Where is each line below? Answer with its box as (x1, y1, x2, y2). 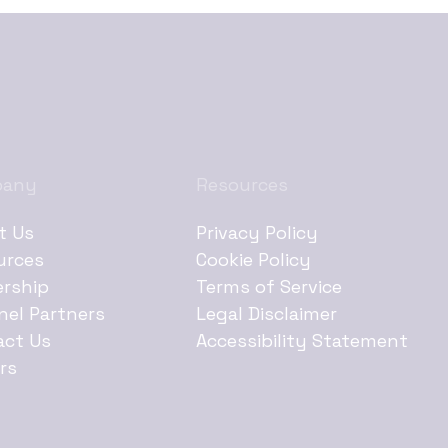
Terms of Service (196, 275, 343, 299)
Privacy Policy (196, 221, 319, 245)
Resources (196, 172, 289, 196)
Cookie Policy (196, 248, 312, 272)
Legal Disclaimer (196, 302, 338, 326)
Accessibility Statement (196, 329, 409, 353)
